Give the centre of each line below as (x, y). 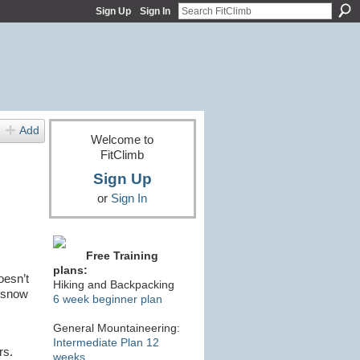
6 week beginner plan (107, 299)
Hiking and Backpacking (113, 285)
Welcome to (122, 139)
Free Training (122, 256)
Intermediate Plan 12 (106, 343)
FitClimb (122, 154)
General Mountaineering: (116, 328)
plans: (70, 270)
